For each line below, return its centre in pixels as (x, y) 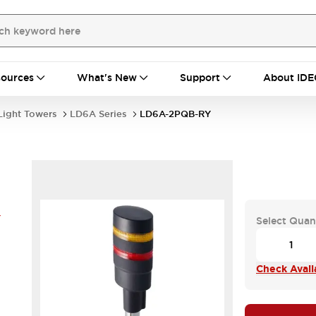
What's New (107, 78)
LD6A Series (98, 114)
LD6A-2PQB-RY (175, 114)
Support (200, 78)
